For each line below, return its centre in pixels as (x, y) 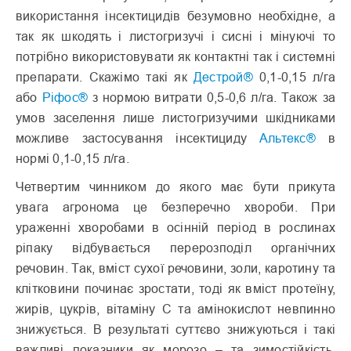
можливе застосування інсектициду (138, 138)
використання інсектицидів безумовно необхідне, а (175, 16)
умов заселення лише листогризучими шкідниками (175, 118)
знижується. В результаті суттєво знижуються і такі (175, 329)
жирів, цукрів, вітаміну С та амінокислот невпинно (175, 309)
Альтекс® (287, 138)
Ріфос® (65, 98)
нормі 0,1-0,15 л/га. (72, 159)
